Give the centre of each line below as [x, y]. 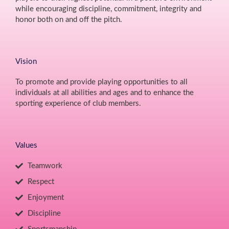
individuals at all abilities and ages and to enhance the [105, 93]
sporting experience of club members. [78, 104]
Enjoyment [45, 198]
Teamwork [45, 166]
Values [26, 146]
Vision [26, 62]
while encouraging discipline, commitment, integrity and [108, 9]
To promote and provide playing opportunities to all [101, 82]
